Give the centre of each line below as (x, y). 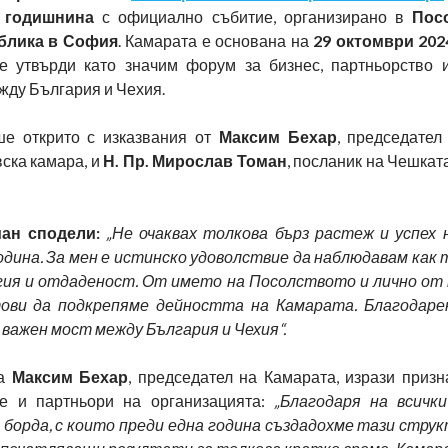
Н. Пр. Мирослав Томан (195, 160)
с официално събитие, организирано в (257, 16)
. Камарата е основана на (215, 40)
